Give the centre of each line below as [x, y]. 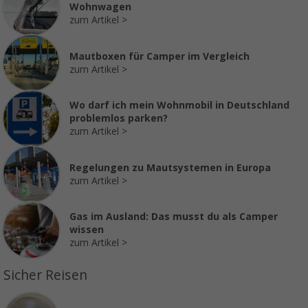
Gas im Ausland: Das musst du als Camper [174, 217]
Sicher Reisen [45, 276]
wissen [87, 230]
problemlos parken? [119, 119]
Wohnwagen [100, 7]
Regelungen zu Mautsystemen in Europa [170, 167]
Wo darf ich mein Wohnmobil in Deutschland [179, 106]
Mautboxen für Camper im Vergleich [159, 56]
